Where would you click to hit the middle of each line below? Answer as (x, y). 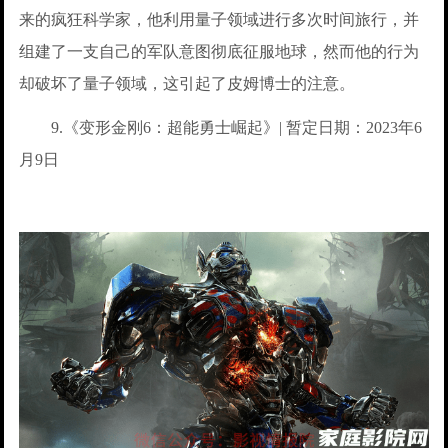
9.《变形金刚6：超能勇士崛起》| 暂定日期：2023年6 (221, 127)
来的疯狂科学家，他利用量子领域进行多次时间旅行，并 (219, 19)
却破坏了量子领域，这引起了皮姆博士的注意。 (187, 83)
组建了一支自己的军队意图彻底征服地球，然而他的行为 (219, 51)
